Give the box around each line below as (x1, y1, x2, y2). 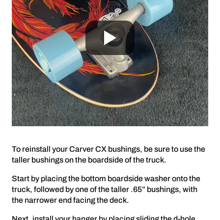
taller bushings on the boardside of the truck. (12, 156, 166, 164)
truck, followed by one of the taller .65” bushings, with (12, 185, 197, 193)
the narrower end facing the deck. (12, 196, 129, 204)
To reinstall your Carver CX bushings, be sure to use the (12, 145, 205, 153)
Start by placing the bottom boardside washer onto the (12, 174, 200, 183)
